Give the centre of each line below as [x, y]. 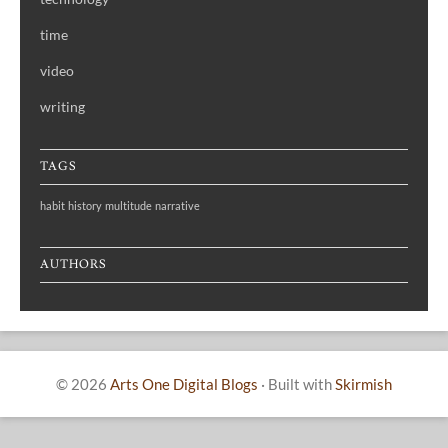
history [85, 206]
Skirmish [363, 384]
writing [62, 107]
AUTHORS [73, 265]
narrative [177, 206]
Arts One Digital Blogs [184, 384]
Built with [300, 384]
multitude [128, 206]
